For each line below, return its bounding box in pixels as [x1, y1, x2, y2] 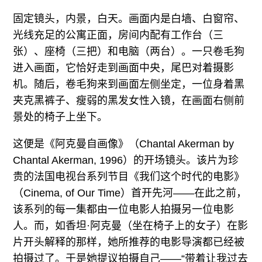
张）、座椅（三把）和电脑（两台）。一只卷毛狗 [13, 46, 245, 58]
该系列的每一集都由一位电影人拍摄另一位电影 [13, 204, 235, 216]
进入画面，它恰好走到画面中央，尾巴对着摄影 [13, 62, 235, 74]
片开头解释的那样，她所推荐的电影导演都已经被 [13, 236, 245, 249]
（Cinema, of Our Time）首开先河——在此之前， [13, 187, 247, 199]
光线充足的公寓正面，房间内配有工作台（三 [13, 29, 224, 42]
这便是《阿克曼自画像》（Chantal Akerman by [13, 138, 235, 150]
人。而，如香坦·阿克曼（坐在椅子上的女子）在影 [13, 220, 249, 232]
